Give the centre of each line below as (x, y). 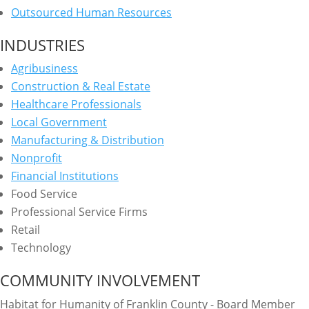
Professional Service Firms (79, 212)
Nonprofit (37, 158)
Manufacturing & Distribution (88, 140)
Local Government (59, 122)
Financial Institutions (65, 176)
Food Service (44, 194)
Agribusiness (44, 68)
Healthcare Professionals (76, 104)
